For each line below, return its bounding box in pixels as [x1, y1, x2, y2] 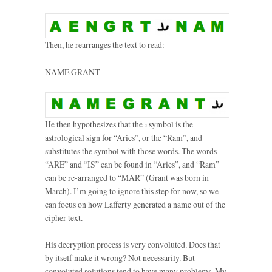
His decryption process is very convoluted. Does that [45, 238, 220, 250]
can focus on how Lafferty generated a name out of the [45, 198, 225, 210]
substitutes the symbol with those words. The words [45, 144, 217, 157]
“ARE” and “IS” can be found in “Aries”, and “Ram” [45, 158, 219, 170]
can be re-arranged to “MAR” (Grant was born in [45, 171, 209, 183]
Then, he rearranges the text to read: [45, 39, 165, 51]
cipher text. [45, 211, 83, 223]
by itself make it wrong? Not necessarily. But [45, 251, 195, 263]
